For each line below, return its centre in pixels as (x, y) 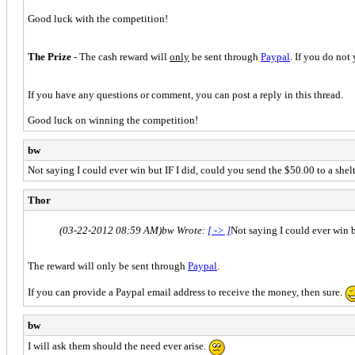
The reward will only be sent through (108, 266)
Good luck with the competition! (98, 18)
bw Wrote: (185, 231)
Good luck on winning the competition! (113, 120)
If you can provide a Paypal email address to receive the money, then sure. (186, 292)
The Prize (50, 56)
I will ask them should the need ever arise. (118, 346)
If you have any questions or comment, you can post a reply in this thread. (185, 95)
